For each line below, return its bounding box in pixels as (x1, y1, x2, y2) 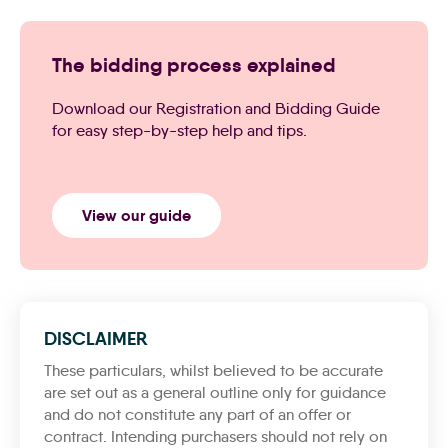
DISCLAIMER (44, 327, 147, 350)
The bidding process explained (52, 52, 336, 78)
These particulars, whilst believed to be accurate (44, 361, 383, 380)
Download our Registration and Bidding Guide (52, 99, 380, 118)
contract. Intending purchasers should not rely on (44, 427, 387, 446)
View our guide (82, 205, 191, 226)
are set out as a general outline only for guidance (44, 383, 386, 402)
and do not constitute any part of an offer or (44, 405, 351, 424)
